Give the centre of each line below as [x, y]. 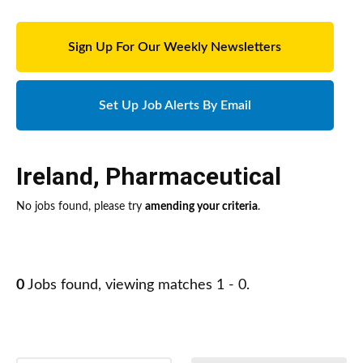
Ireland [55, 177]
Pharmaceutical [193, 177]
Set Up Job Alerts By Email [175, 106]
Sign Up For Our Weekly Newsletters [175, 47]
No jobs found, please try [81, 207]
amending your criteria [201, 207]
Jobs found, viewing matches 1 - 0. [137, 286]
